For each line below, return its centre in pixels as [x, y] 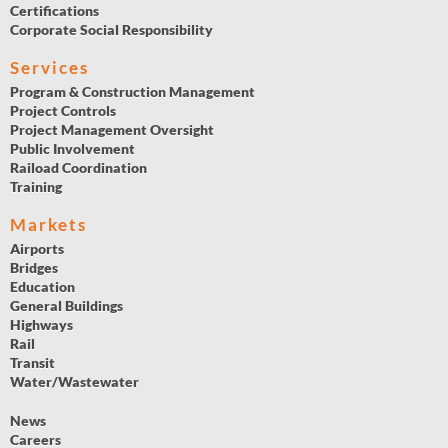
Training [36, 187]
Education [42, 287]
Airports [37, 249]
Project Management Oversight [112, 130]
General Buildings [66, 306]
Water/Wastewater [74, 382]
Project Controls [63, 111]
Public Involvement [72, 149]
